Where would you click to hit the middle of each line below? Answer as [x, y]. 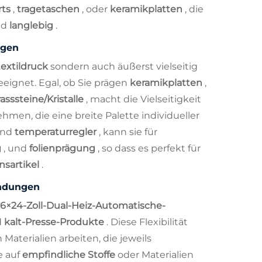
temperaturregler [57, 132]
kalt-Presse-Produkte [55, 222]
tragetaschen [49, 9]
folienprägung [63, 148]
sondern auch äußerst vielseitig [124, 66]
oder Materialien [156, 254]
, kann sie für [128, 132]
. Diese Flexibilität [147, 222]
